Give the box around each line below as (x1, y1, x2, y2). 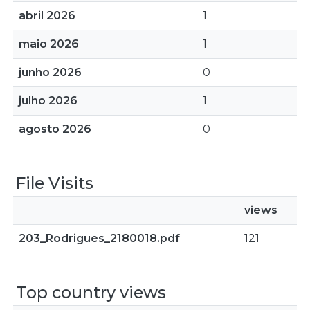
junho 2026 (19, 66, 82, 79)
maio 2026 (19, 37, 79, 51)
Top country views (16, 282, 166, 302)
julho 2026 (19, 94, 77, 107)
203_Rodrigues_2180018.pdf (19, 232, 180, 245)
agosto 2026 (19, 122, 91, 136)
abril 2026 (19, 9, 75, 22)
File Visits (16, 173, 93, 193)
